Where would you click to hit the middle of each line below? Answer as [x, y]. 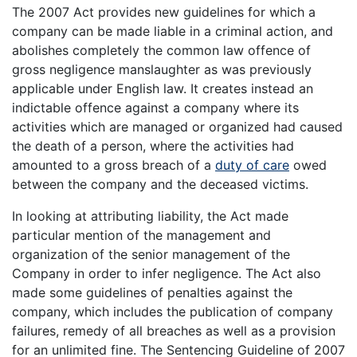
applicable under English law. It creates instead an [163, 88]
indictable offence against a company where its [155, 107]
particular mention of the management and [141, 235]
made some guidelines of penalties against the [152, 292]
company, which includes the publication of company [173, 311]
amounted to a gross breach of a [114, 165]
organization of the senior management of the [151, 254]
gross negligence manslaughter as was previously [162, 69]
